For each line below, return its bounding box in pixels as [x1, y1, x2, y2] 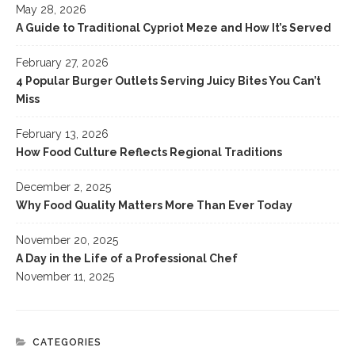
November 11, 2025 [16, 269, 114, 283]
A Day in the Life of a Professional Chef [16, 251, 238, 265]
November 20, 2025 [16, 233, 118, 246]
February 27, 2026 [16, 55, 109, 69]
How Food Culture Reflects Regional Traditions [16, 145, 282, 158]
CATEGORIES [32, 336, 101, 348]
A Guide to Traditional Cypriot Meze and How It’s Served [16, 21, 331, 34]
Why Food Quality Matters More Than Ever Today [16, 198, 292, 212]
